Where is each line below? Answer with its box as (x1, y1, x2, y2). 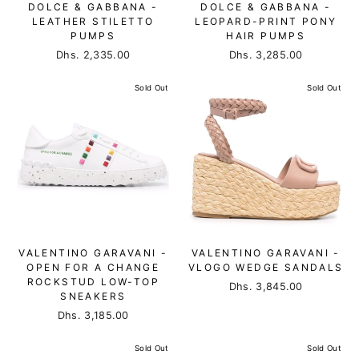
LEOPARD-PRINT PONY (195, 14, 337, 27)
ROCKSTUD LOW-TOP (26, 276, 159, 288)
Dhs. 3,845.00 (228, 280, 303, 292)
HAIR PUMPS (226, 29, 306, 42)
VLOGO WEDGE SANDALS (188, 261, 344, 273)
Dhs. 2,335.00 (56, 48, 131, 61)
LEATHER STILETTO (32, 14, 155, 27)
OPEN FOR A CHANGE (26, 261, 160, 273)
